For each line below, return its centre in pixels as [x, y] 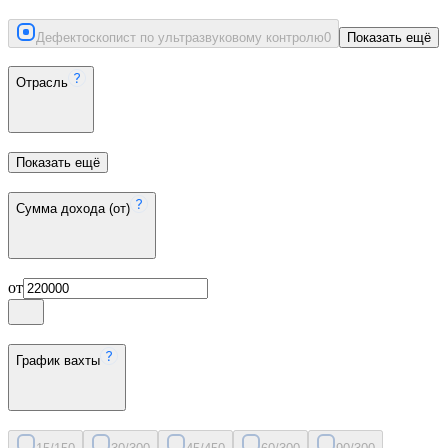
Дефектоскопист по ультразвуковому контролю [180, 37]
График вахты [58, 361]
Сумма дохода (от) [73, 208]
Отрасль [42, 83]
